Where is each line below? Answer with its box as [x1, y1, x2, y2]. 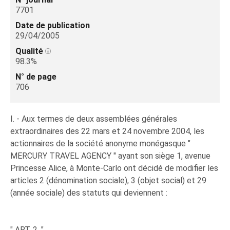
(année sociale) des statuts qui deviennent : [10, 188, 167, 198]
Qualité [15, 46, 45, 56]
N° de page [15, 72, 56, 82]
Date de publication [15, 21, 90, 30]
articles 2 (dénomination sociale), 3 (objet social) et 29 [10, 176, 206, 185]
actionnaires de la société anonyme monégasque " [10, 139, 190, 148]
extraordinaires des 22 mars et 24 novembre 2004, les [10, 126, 204, 136]
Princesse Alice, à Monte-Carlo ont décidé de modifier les [10, 163, 218, 173]
